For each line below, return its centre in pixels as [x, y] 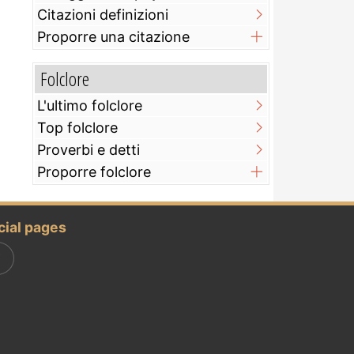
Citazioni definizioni [103, 15]
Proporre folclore [94, 172]
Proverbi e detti [88, 150]
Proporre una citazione [113, 37]
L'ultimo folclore [90, 106]
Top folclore [77, 128]
